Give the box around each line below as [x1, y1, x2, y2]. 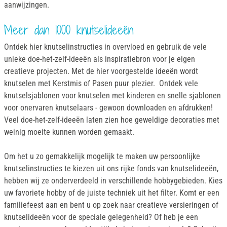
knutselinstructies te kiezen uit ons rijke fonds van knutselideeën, [4, 164, 218, 174]
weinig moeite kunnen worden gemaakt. [4, 127, 134, 137]
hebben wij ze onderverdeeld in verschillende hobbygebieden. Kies [4, 176, 222, 186]
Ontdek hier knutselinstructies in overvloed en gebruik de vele [4, 42, 207, 52]
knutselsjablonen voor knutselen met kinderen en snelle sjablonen [4, 91, 221, 101]
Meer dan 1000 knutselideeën [4, 21, 133, 39]
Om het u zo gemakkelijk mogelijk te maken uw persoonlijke [4, 152, 200, 162]
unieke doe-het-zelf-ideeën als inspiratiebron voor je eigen [4, 54, 195, 64]
